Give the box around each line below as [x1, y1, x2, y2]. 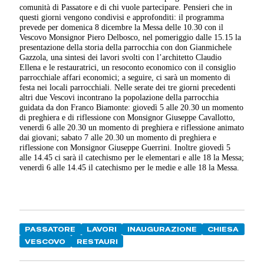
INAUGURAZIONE [127, 225, 197, 234]
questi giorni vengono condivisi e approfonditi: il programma [19, 12, 225, 22]
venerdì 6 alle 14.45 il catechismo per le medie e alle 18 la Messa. [19, 163, 240, 173]
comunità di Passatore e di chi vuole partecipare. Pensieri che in [19, 2, 233, 12]
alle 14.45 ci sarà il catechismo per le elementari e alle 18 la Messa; [19, 153, 245, 163]
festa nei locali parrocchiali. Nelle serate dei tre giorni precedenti [19, 82, 236, 93]
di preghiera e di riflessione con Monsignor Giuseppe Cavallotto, [19, 113, 236, 123]
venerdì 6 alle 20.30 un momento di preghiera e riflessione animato [19, 123, 245, 133]
